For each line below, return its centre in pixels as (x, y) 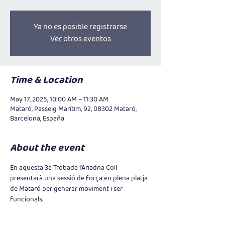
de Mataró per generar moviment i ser (67, 189)
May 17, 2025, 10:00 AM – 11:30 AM (59, 99)
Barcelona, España (37, 118)
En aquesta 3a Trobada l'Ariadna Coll (64, 167)
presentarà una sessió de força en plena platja (80, 178)
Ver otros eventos (80, 39)
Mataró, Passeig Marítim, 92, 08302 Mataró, (73, 109)
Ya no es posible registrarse (80, 27)
